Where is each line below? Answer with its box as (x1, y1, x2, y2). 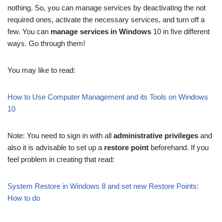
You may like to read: (7, 66, 75, 74)
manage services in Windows (51, 27, 151, 36)
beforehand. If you (149, 143, 209, 152)
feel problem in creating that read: (7, 155, 114, 164)
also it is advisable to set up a (7, 143, 104, 152)
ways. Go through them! (7, 39, 85, 48)
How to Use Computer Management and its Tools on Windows (7, 93, 208, 101)
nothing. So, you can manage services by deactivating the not (7, 3, 206, 12)
